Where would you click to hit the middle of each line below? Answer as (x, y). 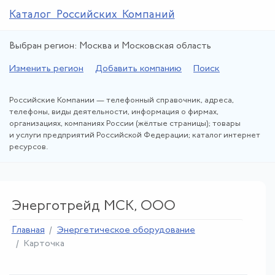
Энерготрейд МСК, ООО (93, 207)
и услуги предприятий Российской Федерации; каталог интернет (135, 135)
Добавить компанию (138, 69)
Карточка (44, 244)
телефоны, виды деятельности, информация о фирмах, (114, 112)
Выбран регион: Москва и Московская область (110, 46)
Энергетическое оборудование (126, 230)
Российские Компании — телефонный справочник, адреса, (122, 100)
